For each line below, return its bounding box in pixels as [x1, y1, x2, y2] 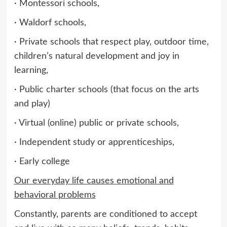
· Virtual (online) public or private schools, [14, 118, 179, 128]
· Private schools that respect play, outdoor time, [14, 37, 209, 47]
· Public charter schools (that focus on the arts [14, 85, 199, 94]
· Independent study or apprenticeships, [14, 137, 174, 147]
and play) [14, 99, 50, 108]
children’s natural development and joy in [14, 51, 179, 61]
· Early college [14, 157, 70, 166]
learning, [14, 65, 48, 75]
